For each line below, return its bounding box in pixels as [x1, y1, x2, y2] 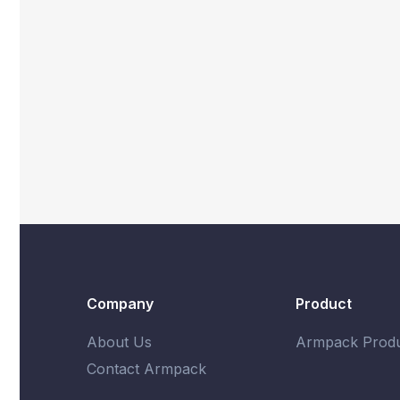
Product [296, 295, 352, 313]
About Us [87, 332, 152, 351]
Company [87, 295, 154, 313]
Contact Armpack [87, 359, 206, 378]
